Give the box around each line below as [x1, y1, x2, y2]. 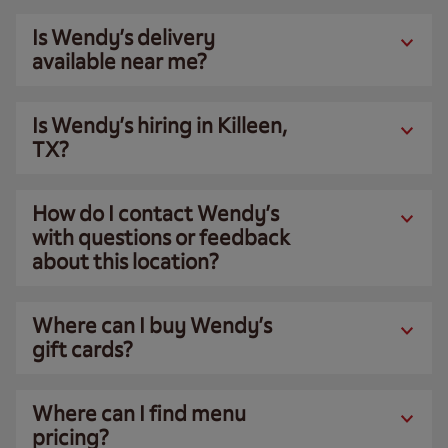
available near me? [32, 48, 207, 75]
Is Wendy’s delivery [32, 24, 215, 51]
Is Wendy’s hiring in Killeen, [32, 112, 288, 139]
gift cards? [32, 336, 133, 363]
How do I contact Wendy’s [32, 200, 279, 227]
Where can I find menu [32, 400, 246, 427]
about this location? [32, 248, 219, 275]
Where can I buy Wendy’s [32, 312, 272, 339]
